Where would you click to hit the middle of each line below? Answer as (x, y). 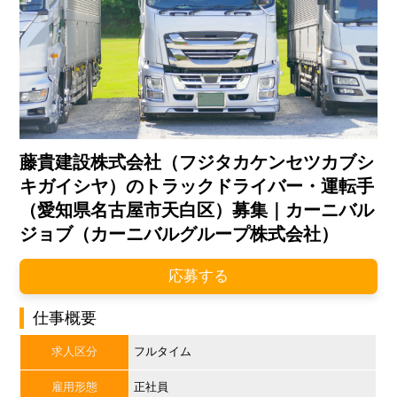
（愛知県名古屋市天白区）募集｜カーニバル (197, 210)
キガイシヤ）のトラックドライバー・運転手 (197, 187)
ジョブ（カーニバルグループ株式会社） (179, 234)
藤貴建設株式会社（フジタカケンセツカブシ (197, 163)
